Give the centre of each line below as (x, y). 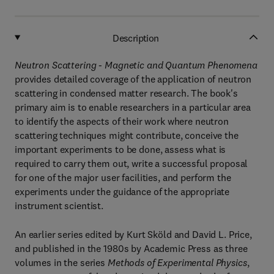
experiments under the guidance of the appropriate (122, 191)
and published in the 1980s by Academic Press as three (131, 248)
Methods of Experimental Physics (177, 262)
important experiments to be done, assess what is (120, 149)
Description (136, 38)
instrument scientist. (59, 206)
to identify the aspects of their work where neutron (122, 121)
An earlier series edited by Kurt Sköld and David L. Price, (133, 234)
